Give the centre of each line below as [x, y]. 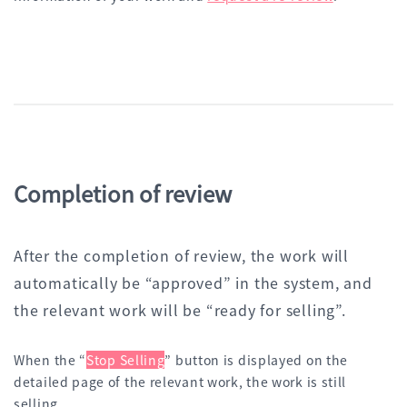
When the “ [50, 359]
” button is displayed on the [257, 359]
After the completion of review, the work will [181, 255]
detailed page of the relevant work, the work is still [180, 381]
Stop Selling [126, 359]
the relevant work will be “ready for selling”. [180, 309]
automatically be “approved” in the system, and [193, 282]
